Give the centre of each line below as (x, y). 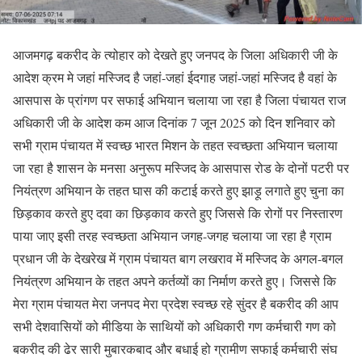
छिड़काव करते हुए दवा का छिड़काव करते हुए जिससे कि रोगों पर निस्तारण (178, 213)
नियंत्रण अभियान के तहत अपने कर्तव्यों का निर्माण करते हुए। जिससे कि (175, 281)
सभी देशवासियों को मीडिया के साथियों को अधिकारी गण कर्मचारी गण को (175, 326)
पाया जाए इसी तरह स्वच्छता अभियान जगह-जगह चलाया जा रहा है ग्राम (172, 236)
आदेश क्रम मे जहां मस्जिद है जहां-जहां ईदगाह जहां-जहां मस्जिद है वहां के (175, 77)
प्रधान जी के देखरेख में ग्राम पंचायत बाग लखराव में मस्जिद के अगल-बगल (178, 258)
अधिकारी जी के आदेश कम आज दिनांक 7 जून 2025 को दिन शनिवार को (174, 122)
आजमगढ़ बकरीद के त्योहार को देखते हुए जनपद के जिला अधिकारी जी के (175, 55)
